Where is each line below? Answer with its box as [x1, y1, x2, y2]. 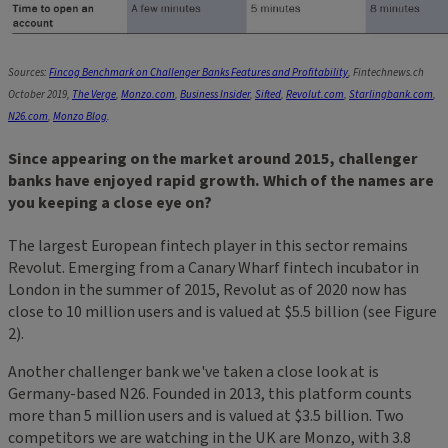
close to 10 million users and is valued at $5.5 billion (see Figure [8, 300, 437, 323]
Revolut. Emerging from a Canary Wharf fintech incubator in [8, 256, 419, 279]
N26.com [8, 109, 48, 125]
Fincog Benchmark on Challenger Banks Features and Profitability [49, 65, 348, 81]
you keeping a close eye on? [8, 191, 212, 214]
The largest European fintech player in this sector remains [8, 234, 408, 257]
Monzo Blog [53, 109, 107, 125]
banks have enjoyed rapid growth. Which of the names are [8, 169, 434, 192]
